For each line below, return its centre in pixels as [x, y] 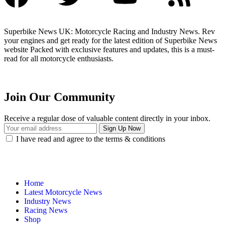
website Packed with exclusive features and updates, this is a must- [109, 50]
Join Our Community [60, 97]
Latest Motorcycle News [63, 192]
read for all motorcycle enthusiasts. [59, 59]
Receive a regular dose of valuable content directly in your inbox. [107, 119]
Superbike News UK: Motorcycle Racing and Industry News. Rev [109, 32]
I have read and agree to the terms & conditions [91, 139]
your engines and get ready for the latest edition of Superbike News [110, 41]
